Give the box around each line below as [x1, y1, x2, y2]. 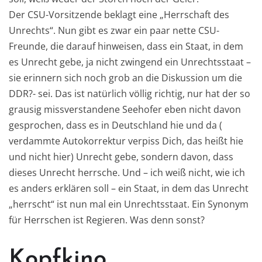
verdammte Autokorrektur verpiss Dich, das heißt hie [9, 135, 243, 148]
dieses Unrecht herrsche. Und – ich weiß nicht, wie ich [9, 166, 245, 180]
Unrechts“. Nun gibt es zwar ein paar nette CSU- [9, 24, 219, 37]
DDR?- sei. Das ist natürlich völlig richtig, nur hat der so [9, 87, 250, 101]
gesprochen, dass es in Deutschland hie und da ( [9, 119, 222, 132]
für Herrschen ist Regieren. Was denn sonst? [9, 213, 205, 227]
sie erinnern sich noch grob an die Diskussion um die [9, 71, 242, 85]
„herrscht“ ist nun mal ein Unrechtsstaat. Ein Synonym [9, 198, 249, 211]
